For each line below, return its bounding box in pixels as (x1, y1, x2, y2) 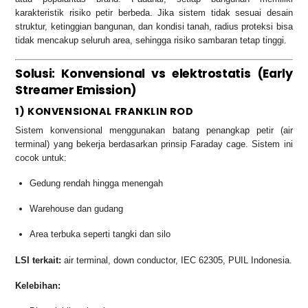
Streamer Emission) (15, 81, 137, 98)
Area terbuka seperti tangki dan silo (30, 229, 171, 240)
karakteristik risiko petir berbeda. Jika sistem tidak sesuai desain (15, 8, 293, 19)
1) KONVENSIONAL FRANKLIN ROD (15, 104, 194, 119)
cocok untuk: (15, 153, 67, 164)
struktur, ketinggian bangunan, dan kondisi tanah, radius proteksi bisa (15, 21, 293, 32)
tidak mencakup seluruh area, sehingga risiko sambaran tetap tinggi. (15, 35, 287, 46)
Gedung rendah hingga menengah (30, 178, 164, 189)
